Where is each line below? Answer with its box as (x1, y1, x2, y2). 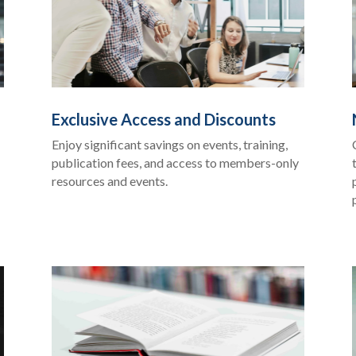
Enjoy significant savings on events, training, (51, 136, 288, 152)
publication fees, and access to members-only (51, 154, 299, 170)
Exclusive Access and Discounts (51, 109, 276, 129)
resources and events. (51, 172, 168, 188)
